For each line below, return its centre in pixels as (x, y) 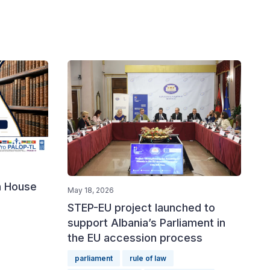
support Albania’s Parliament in (146, 223)
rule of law (148, 258)
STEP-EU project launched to (141, 208)
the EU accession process (135, 238)
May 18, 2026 (91, 190)
